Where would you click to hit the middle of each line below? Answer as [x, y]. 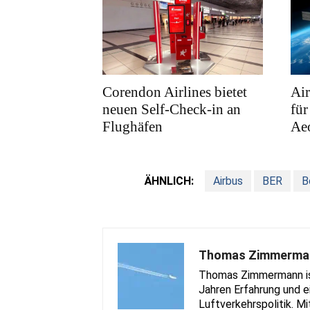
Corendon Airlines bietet [175, 92]
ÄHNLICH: [169, 181]
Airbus [228, 181]
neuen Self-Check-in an [172, 110]
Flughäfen [133, 127]
